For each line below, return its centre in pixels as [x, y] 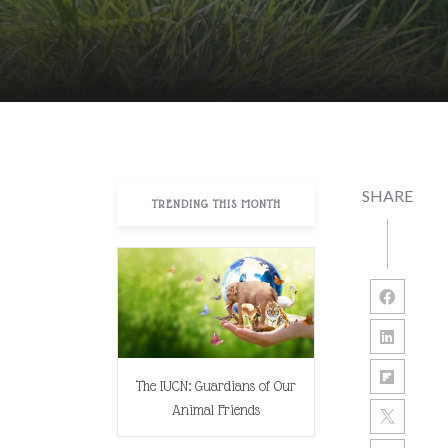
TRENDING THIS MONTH [216, 204]
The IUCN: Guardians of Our [216, 386]
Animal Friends [216, 410]
